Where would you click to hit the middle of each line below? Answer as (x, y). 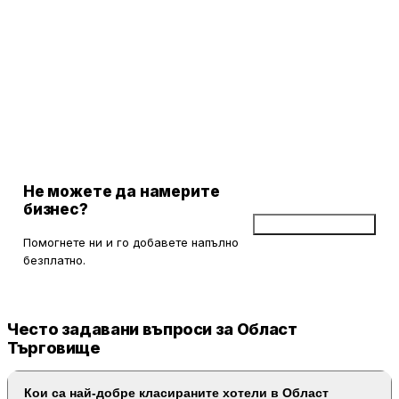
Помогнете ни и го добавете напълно (131, 243)
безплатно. (54, 261)
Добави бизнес (321, 225)
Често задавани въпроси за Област (152, 330)
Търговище (54, 348)
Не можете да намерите (122, 192)
